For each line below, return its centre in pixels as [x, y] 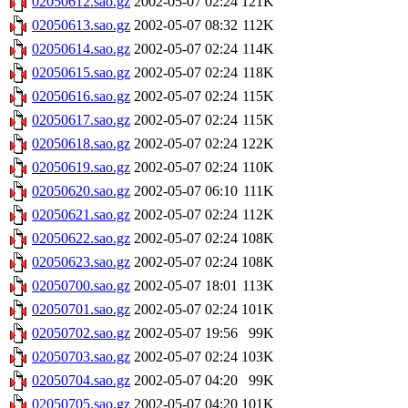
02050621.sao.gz [81, 215]
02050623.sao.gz [81, 262]
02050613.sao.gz [81, 25]
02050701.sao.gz [81, 310]
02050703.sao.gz [81, 357]
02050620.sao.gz [81, 191]
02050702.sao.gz [81, 333]
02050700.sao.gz [81, 286]
